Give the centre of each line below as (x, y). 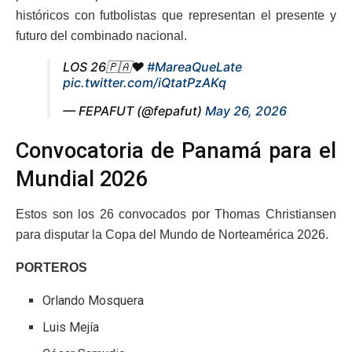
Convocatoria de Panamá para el (176, 151)
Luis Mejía (71, 327)
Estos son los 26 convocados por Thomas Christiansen (176, 214)
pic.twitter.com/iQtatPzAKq (145, 83)
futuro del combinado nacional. (101, 36)
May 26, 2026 (246, 111)
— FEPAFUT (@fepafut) (134, 111)
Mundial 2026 (81, 180)
